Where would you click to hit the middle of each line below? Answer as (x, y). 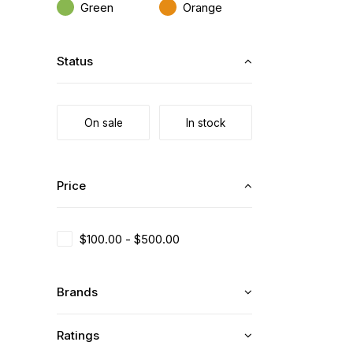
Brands (77, 292)
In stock (206, 123)
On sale (103, 123)
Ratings (78, 335)
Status (75, 61)
